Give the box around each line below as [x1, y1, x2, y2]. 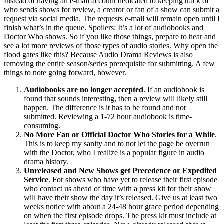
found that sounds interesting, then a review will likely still [24, 94, 207, 103]
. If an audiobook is [143, 85, 204, 94]
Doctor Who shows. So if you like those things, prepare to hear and [4, 32, 216, 41]
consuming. [24, 121, 60, 130]
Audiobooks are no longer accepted [24, 85, 143, 94]
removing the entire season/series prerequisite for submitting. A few [4, 59, 215, 68]
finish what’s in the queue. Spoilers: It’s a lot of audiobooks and [4, 23, 203, 32]
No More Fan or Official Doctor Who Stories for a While [24, 130, 215, 139]
